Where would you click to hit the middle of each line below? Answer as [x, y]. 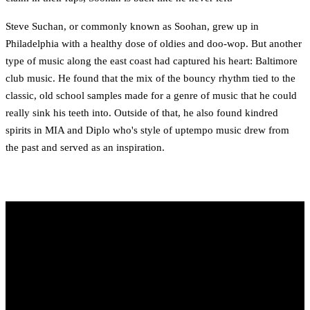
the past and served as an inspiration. [85, 148]
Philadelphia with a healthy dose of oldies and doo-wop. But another [154, 44]
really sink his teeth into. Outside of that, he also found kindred [142, 113]
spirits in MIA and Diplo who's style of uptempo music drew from [147, 130]
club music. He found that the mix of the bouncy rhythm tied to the [151, 79]
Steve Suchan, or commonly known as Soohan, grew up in [132, 27]
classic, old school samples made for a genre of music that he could [151, 96]
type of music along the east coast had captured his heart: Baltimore [152, 61]
